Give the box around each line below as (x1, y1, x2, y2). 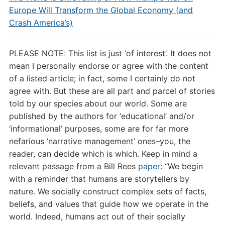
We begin (167, 161, 203, 171)
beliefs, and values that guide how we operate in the (9, 198, 208, 209)
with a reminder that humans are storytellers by (9, 173, 189, 184)
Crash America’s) (9, 17, 73, 28)
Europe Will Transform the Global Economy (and (9, 5, 193, 15)
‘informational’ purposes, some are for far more (9, 123, 188, 134)
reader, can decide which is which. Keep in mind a (9, 148, 197, 159)
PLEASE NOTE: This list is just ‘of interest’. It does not (9, 48, 211, 58)
